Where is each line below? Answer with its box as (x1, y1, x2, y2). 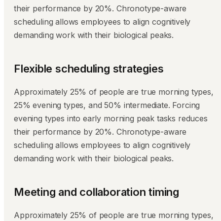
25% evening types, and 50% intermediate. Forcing (14, 100, 200, 110)
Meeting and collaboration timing (14, 185, 179, 198)
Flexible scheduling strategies (14, 62, 164, 75)
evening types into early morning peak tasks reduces (14, 113, 208, 123)
